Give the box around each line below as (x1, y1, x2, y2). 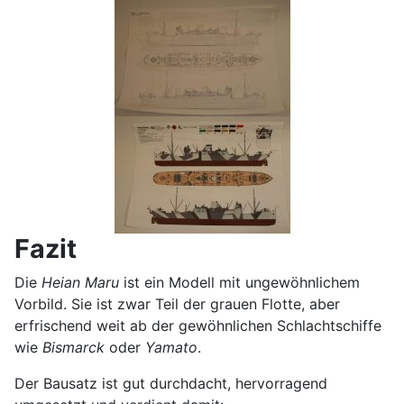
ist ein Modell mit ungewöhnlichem (119, 272, 360, 291)
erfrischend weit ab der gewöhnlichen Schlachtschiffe (14, 316, 381, 335)
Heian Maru (41, 272, 119, 291)
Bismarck (42, 337, 105, 356)
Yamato (145, 337, 197, 356)
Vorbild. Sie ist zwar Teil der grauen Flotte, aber (14, 294, 340, 313)
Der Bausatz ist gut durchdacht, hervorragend (14, 373, 327, 392)
